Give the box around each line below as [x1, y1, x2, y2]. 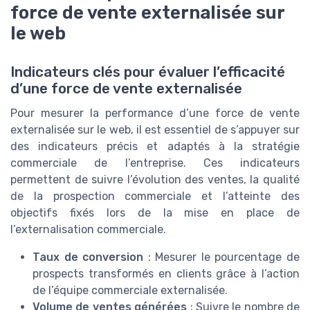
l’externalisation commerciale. [10, 223, 166, 236]
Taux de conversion [33, 250, 144, 264]
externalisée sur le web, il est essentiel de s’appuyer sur [10, 123, 300, 136]
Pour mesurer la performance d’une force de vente [10, 107, 300, 120]
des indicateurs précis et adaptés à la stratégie [10, 140, 300, 153]
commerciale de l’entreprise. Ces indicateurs [10, 156, 300, 170]
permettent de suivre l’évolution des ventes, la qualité [10, 173, 300, 186]
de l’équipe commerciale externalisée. [33, 284, 228, 297]
